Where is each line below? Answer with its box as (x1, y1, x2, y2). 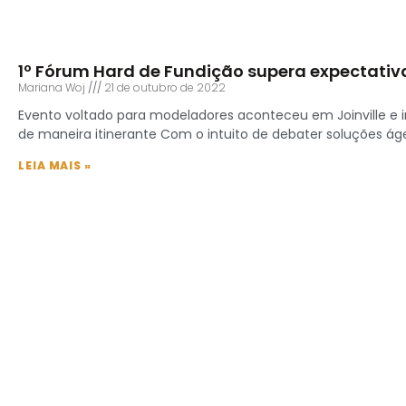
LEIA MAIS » (18, 157, 92, 173)
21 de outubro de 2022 (101, 79, 226, 95)
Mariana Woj (18, 79, 88, 95)
